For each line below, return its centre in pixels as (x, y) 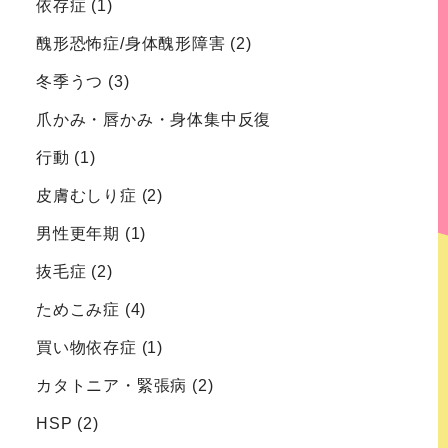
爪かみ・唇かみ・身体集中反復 (154, 120)
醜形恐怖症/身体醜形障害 (131, 44)
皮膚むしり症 (86, 196)
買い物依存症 (86, 348)
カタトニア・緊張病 (112, 386)
